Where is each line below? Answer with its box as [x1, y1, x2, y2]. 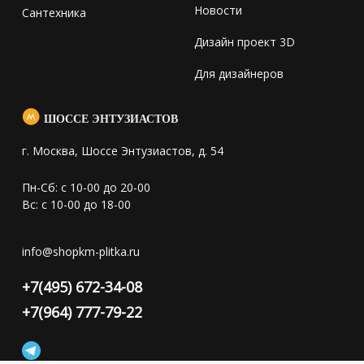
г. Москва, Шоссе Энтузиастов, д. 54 [22, 143, 223, 159]
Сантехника [22, 5, 86, 21]
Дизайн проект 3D [194, 34, 295, 50]
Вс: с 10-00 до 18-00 [22, 197, 131, 213]
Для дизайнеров [194, 66, 284, 82]
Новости [194, 2, 242, 19]
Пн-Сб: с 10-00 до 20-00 [22, 180, 150, 196]
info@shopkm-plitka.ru [22, 244, 140, 260]
